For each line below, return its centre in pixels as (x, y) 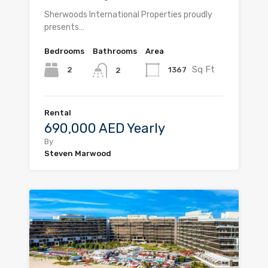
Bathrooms (115, 51)
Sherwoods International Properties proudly (128, 15)
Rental (58, 112)
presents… (64, 28)
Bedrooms (64, 51)
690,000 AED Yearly (105, 128)
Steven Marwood (78, 153)
